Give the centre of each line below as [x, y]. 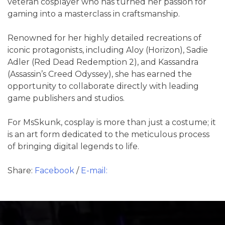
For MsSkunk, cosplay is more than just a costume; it [112, 122]
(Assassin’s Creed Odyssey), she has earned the [100, 74]
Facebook [55, 171]
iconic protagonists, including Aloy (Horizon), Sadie [108, 50]
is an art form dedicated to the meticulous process [108, 134]
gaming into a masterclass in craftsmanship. [94, 14]
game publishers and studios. [66, 98]
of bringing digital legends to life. [73, 146]
